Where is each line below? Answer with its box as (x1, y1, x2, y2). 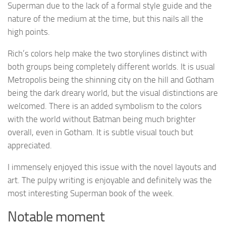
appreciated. (8, 140, 52, 151)
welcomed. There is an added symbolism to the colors (8, 101, 202, 111)
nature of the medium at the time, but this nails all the (8, 14, 203, 24)
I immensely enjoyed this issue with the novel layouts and (8, 161, 216, 172)
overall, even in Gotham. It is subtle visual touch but (8, 127, 193, 138)
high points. (8, 27, 50, 37)
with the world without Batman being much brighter (8, 114, 196, 125)
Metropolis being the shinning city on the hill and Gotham (8, 75, 214, 85)
